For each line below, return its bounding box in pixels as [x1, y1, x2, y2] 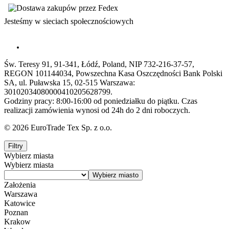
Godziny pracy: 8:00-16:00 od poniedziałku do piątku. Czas [4, 96, 197, 105]
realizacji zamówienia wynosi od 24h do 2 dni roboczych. [4, 105, 190, 114]
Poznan [4, 208, 28, 217]
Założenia [4, 180, 36, 189]
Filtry [8, 142, 23, 150]
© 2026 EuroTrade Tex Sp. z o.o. [4, 123, 112, 132]
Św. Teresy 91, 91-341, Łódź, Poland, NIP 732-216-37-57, [4, 59, 194, 68]
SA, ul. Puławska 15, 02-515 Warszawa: [4, 78, 135, 87]
